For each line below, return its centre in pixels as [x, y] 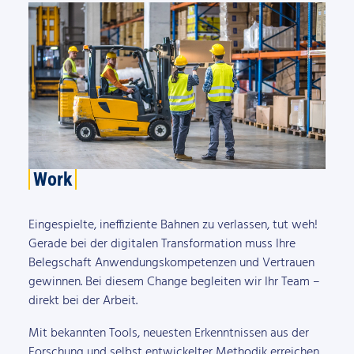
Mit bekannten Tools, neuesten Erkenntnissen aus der [168, 333]
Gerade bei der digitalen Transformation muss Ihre [162, 245]
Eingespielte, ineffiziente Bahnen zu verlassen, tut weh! [173, 226]
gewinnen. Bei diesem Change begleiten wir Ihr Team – [174, 282]
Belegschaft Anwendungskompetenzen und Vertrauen [171, 264]
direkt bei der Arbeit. [83, 301]
